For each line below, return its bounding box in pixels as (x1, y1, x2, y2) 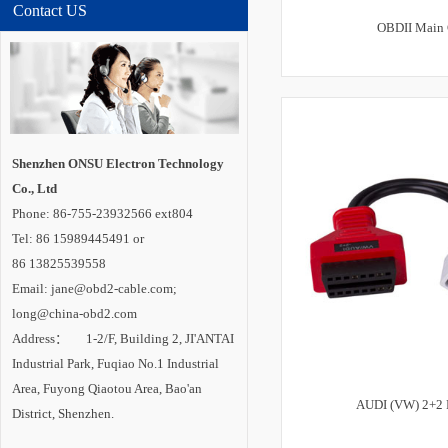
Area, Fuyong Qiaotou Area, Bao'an (12, 381, 202, 396)
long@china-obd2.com (12, 306, 137, 321)
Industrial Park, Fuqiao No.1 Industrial (12, 356, 219, 371)
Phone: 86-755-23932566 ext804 (12, 206, 193, 221)
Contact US (13, 2, 87, 19)
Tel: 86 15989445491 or (12, 231, 147, 246)
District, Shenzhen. (12, 406, 114, 421)
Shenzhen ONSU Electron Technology (12, 156, 224, 171)
